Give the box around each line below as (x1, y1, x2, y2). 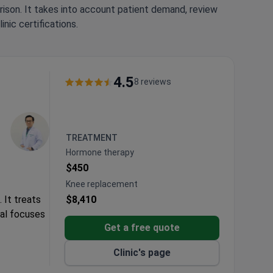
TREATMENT (66, 132, 118, 143)
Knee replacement (66, 179, 138, 189)
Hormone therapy (66, 147, 134, 157)
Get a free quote (104, 221, 180, 233)
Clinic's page (113, 246, 171, 258)
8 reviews (134, 77, 171, 87)
